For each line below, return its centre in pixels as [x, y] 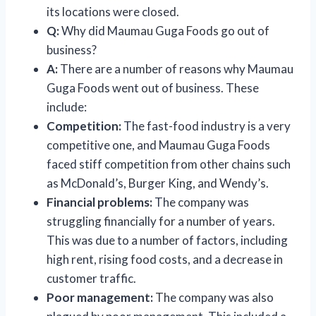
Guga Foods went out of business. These [153, 87]
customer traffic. [91, 278]
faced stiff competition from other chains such [169, 164]
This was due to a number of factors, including [167, 240]
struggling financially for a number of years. [161, 221]
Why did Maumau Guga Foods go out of [164, 30]
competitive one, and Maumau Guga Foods [158, 145]
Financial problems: [99, 202]
